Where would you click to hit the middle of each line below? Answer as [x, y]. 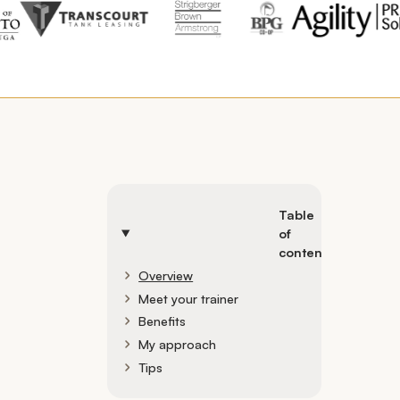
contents [306, 252]
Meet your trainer [189, 298]
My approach [178, 344]
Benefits [162, 321]
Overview [166, 275]
